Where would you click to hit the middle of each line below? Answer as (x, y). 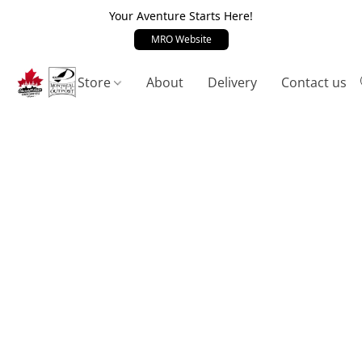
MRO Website (181, 40)
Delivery (233, 82)
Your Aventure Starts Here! (181, 16)
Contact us (314, 82)
